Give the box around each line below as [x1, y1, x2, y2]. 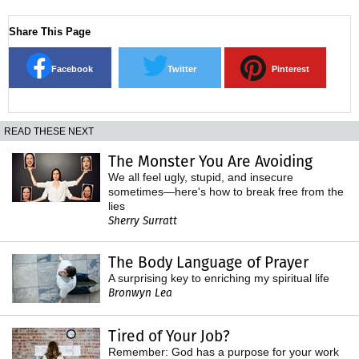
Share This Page [9, 25, 91, 38]
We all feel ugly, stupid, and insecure [108, 170, 293, 184]
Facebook [50, 63, 93, 74]
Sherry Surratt [108, 212, 177, 228]
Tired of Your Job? [108, 325, 230, 347]
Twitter [167, 63, 196, 74]
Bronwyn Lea [108, 284, 172, 301]
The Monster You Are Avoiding [108, 150, 313, 172]
